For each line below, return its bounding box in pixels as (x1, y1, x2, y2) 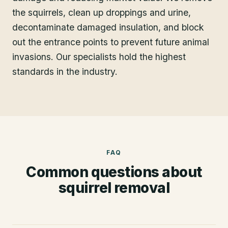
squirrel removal (58, 179, 170, 197)
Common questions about (26, 163, 202, 181)
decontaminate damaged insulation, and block (12, 21, 204, 33)
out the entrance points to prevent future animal (12, 36, 209, 47)
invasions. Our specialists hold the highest (12, 51, 186, 62)
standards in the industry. (12, 66, 118, 77)
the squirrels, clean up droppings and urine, (12, 7, 191, 18)
